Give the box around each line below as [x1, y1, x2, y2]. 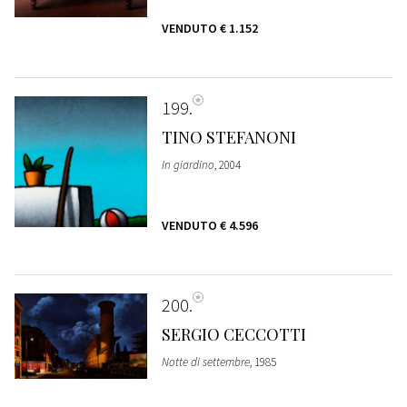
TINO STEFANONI [161, 125, 296, 148]
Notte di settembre [161, 353, 250, 370]
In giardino [161, 156, 214, 173]
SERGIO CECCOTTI [161, 323, 306, 345]
